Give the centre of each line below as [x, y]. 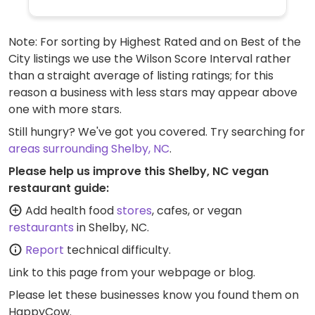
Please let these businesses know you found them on [154, 295]
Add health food [70, 210]
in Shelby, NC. [111, 227]
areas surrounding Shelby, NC [89, 148]
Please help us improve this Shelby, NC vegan [139, 171]
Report [45, 250]
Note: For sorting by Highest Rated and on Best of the [155, 41]
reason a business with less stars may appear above [153, 92]
